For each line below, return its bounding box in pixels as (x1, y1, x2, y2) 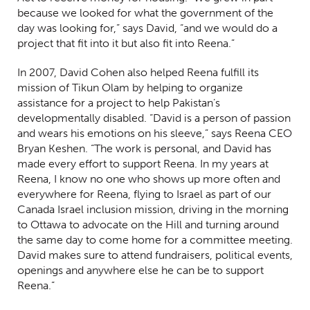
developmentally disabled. (17, 111, 147, 125)
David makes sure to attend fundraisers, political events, (17, 248, 293, 262)
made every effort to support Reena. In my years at (17, 156, 268, 170)
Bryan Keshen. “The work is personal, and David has (17, 141, 271, 155)
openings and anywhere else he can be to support (17, 263, 264, 277)
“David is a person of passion (147, 111, 291, 125)
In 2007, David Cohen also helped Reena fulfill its (17, 65, 259, 79)
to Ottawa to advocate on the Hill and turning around (17, 217, 279, 231)
